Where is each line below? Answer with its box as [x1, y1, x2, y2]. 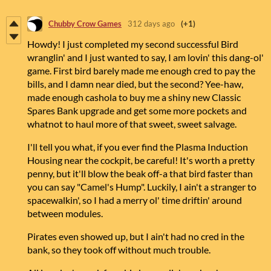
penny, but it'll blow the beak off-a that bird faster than [27, 167, 253, 179]
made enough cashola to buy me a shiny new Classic [27, 91, 241, 103]
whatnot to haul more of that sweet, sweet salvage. [27, 117, 238, 129]
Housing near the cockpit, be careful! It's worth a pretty [27, 154, 255, 166]
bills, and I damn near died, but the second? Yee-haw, [27, 77, 243, 90]
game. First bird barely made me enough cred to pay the [27, 64, 255, 76]
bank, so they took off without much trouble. [27, 243, 212, 255]
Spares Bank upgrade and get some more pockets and [27, 104, 247, 116]
